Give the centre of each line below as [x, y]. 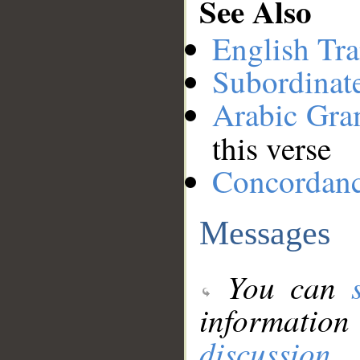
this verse [272, 148]
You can [282, 287]
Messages [265, 232]
